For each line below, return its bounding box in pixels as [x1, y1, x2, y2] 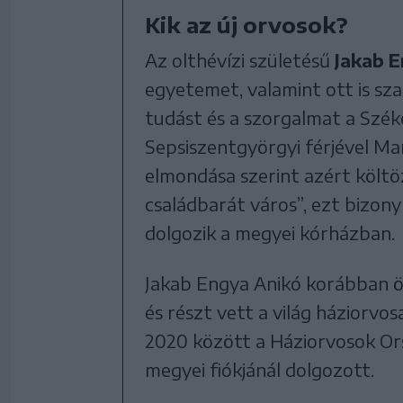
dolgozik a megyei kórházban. [145, 221, 395, 244]
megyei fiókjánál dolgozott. [145, 358, 374, 381]
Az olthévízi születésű [145, 49, 335, 71]
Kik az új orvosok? [145, 11, 348, 38]
